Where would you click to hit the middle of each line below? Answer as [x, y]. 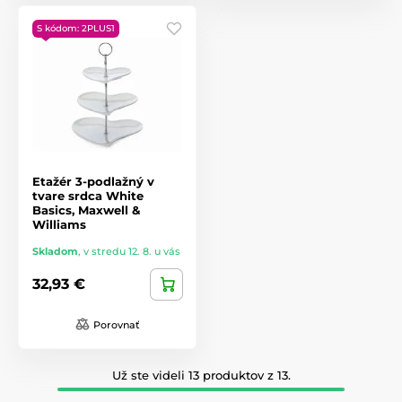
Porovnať [116, 324]
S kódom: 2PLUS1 [76, 28]
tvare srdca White [88, 195]
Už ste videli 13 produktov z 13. [201, 375]
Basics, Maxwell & [86, 210]
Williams [59, 224]
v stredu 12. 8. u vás [132, 251]
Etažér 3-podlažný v [93, 181]
